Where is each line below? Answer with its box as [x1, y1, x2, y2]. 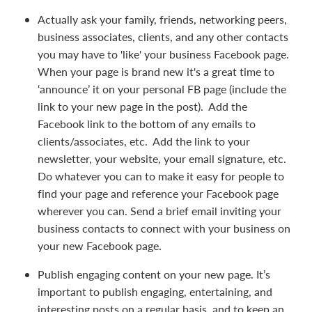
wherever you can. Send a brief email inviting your [38, 203, 281, 218]
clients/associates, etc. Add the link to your [38, 133, 250, 148]
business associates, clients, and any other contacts [38, 29, 288, 44]
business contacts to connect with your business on [38, 220, 290, 235]
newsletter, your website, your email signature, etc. [38, 150, 289, 166]
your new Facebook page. [38, 237, 162, 253]
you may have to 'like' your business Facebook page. [38, 46, 289, 61]
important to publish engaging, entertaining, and [38, 283, 272, 299]
